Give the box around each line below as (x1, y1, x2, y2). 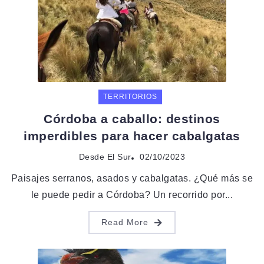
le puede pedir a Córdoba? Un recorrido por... (31, 190, 233, 200)
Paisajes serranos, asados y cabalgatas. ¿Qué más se (11, 173, 253, 184)
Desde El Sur (78, 153, 131, 162)
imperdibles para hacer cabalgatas (24, 129, 240, 143)
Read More (101, 217, 148, 227)
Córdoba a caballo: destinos (44, 112, 220, 126)
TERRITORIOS (103, 93, 157, 101)
